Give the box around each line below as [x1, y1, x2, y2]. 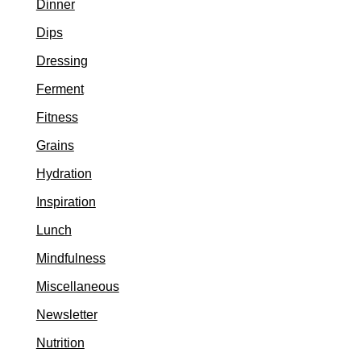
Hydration [35, 167, 92, 181]
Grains [35, 139, 74, 153]
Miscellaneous [35, 280, 119, 294]
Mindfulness [35, 251, 106, 266]
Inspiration [35, 195, 96, 210]
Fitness [35, 110, 78, 125]
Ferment [35, 82, 84, 97]
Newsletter [35, 308, 98, 322]
